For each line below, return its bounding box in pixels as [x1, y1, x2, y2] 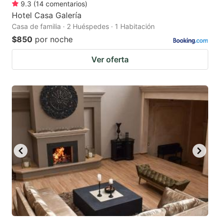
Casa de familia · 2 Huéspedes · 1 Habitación [12, 22, 155, 30]
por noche [35, 34, 73, 44]
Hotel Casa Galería [12, 10, 82, 20]
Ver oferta [91, 54, 129, 64]
